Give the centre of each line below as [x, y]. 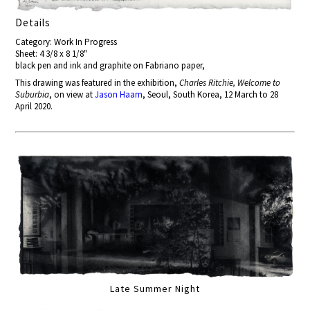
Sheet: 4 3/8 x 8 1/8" [52, 53]
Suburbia [33, 94]
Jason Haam [119, 94]
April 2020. [34, 106]
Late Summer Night [155, 289]
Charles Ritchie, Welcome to [230, 82]
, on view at [72, 94]
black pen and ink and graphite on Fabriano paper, [110, 65]
